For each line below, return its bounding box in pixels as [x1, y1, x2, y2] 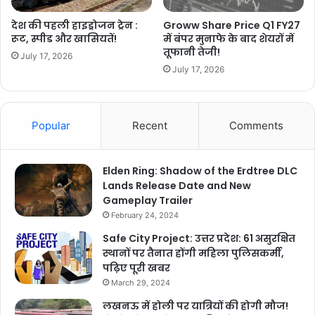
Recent [131, 119, 167, 133]
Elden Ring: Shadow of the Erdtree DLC [103, 164, 297, 179]
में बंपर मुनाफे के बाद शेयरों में [163, 32, 294, 46]
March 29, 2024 [111, 278, 170, 288]
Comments [229, 119, 284, 133]
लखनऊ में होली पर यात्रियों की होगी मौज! [103, 299, 288, 314]
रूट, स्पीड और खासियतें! [11, 32, 117, 46]
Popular [31, 119, 70, 133]
